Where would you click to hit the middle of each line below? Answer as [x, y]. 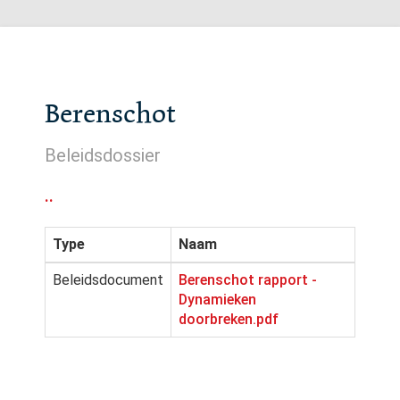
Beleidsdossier [103, 155]
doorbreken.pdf [229, 319]
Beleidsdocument [108, 280]
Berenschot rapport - [248, 280]
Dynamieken [217, 300]
